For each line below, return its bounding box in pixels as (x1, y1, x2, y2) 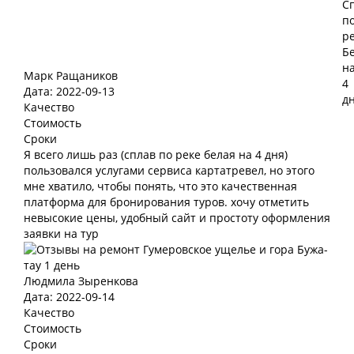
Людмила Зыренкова (24, 273, 138, 288)
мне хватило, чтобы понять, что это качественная (24, 179, 297, 194)
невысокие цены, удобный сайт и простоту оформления (24, 210, 330, 225)
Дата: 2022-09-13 (24, 84, 115, 99)
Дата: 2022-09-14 (24, 289, 115, 304)
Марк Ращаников (24, 68, 118, 83)
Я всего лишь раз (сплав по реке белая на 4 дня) (24, 147, 288, 162)
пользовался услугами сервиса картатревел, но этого (24, 163, 314, 178)
